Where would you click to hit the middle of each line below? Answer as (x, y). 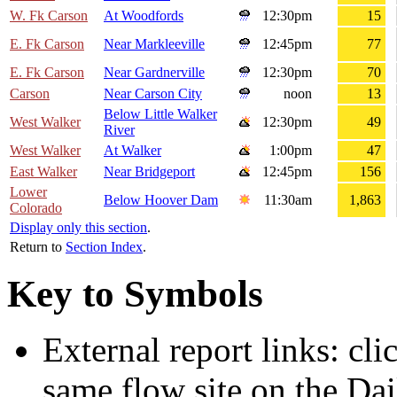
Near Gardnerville (154, 73)
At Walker (132, 151)
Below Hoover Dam (161, 200)
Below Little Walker (160, 114)
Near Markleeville (154, 44)
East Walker (43, 172)
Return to (38, 247)
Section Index (104, 247)
